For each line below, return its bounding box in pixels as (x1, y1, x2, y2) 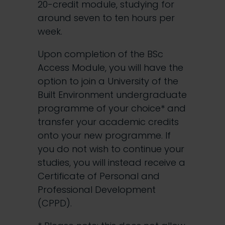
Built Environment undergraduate (38, 88, 187, 101)
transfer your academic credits (38, 116, 179, 128)
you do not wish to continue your (38, 143, 184, 155)
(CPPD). (38, 197, 72, 209)
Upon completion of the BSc (38, 48, 163, 60)
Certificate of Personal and (38, 170, 160, 182)
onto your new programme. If (38, 129, 171, 142)
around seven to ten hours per (38, 12, 175, 24)
